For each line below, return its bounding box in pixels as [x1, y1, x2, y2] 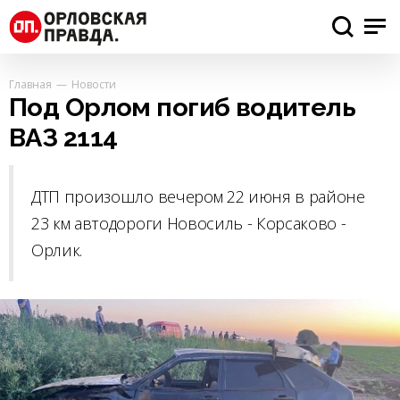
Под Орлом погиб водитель [9, 92, 356, 122]
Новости [71, 77, 116, 92]
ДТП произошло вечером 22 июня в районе [31, 186, 365, 208]
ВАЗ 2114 [9, 122, 118, 153]
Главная [9, 77, 52, 92]
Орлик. [31, 239, 83, 262]
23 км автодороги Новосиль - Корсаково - [31, 212, 346, 235]
